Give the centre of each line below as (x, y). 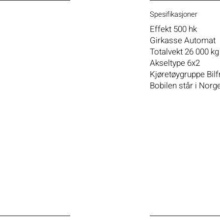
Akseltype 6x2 (175, 63)
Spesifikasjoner (173, 14)
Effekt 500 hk (173, 29)
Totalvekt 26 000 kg (184, 52)
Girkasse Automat (182, 40)
